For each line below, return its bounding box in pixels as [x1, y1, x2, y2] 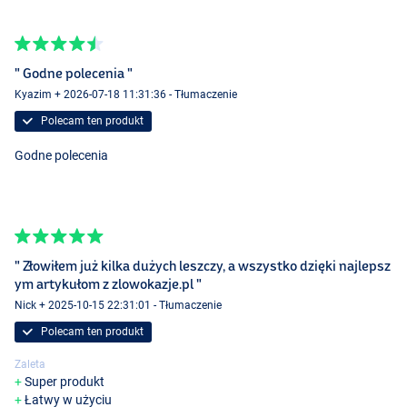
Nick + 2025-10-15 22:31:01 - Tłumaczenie [15, 299, 222, 313]
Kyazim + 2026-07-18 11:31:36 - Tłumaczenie [15, 88, 237, 102]
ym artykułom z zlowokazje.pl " [15, 275, 202, 292]
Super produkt [25, 374, 104, 390]
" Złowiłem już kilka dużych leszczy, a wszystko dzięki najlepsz [15, 257, 391, 273]
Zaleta [15, 358, 45, 372]
